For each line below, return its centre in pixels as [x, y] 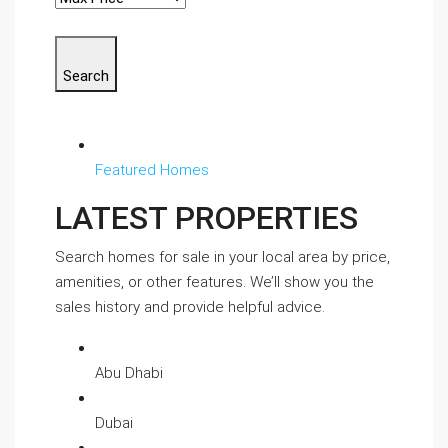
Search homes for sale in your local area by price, [222, 257]
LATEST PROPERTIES [206, 218]
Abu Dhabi [129, 373]
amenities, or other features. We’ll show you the [214, 282]
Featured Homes [152, 170]
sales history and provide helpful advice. [190, 307]
